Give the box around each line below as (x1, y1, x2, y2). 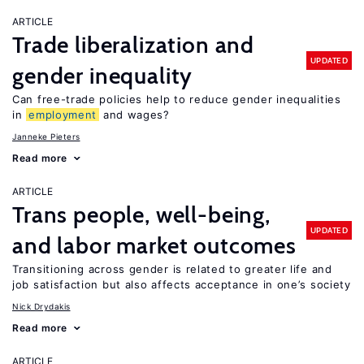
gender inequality (12, 62, 193, 89)
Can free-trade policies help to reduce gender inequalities (12, 93, 341, 106)
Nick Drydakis (12, 301, 71, 311)
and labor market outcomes (12, 232, 297, 259)
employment (28, 108, 97, 121)
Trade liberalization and (12, 31, 255, 58)
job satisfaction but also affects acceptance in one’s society (12, 278, 351, 291)
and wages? (99, 108, 170, 121)
